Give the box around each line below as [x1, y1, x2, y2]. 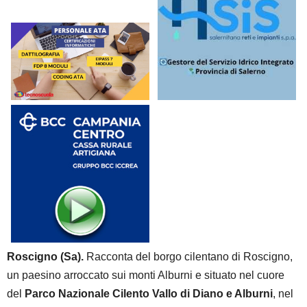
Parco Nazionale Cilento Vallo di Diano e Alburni [25, 288, 273, 300]
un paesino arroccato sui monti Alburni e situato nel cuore [7, 269, 284, 282]
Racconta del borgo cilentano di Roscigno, [84, 251, 293, 263]
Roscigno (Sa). [7, 251, 84, 263]
